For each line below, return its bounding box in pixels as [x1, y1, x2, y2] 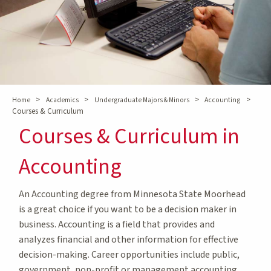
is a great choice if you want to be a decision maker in [19, 202, 237, 216]
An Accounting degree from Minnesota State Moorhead [19, 187, 246, 201]
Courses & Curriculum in [19, 120, 240, 152]
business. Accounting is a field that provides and [19, 217, 215, 231]
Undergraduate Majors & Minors [94, 95, 189, 105]
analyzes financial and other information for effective [19, 232, 238, 246]
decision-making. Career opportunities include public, [19, 247, 240, 261]
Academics [45, 95, 79, 105]
